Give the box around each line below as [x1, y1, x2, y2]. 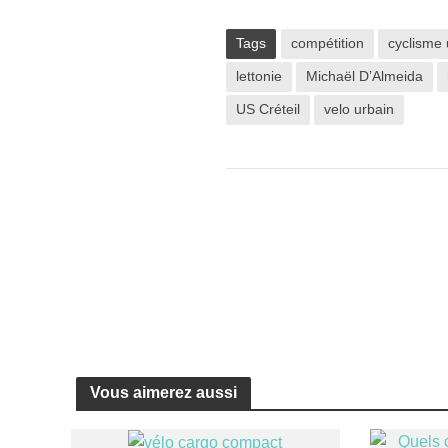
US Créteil [235, 100, 300, 117]
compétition [290, 34, 364, 51]
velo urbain [323, 100, 394, 117]
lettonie [235, 67, 282, 84]
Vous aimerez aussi [89, 383, 237, 401]
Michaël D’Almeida [305, 67, 423, 84]
